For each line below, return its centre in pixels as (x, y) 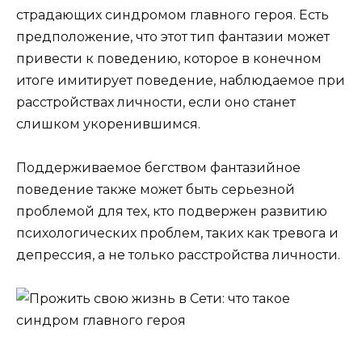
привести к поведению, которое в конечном (169, 58)
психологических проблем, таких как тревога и (177, 233)
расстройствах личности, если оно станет (156, 102)
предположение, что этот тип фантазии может (173, 36)
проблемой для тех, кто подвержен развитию (172, 211)
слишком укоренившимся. (108, 124)
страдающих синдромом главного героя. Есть (173, 15)
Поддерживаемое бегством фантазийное (158, 167)
